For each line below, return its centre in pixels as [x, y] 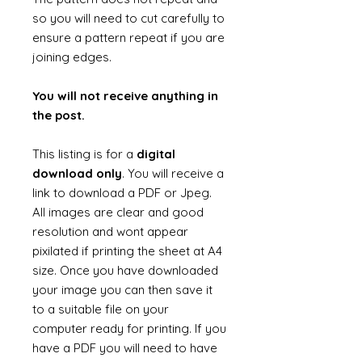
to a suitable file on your [101, 309]
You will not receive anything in [125, 96]
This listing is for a [84, 154]
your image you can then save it [122, 290]
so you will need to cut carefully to [128, 18]
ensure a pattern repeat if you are [128, 38]
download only [77, 173]
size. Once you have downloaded [125, 270]
